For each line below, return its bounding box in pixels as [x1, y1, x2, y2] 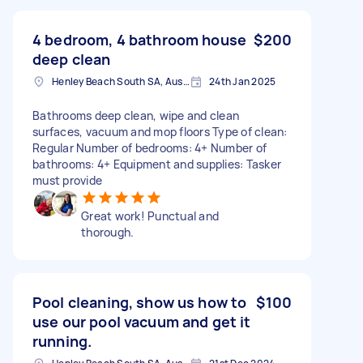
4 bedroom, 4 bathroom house [32, 29, 247, 49]
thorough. [81, 224, 135, 240]
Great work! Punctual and [81, 207, 219, 224]
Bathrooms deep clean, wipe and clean [32, 107, 239, 123]
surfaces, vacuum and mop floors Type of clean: [32, 123, 288, 139]
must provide [32, 172, 102, 188]
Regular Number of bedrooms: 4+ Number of [32, 139, 267, 156]
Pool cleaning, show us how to [32, 292, 247, 312]
